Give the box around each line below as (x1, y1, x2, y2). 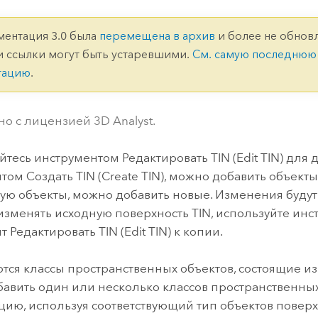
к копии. (171, 224, 224, 238)
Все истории (155, 62, 215, 75)
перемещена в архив (99, 29, 216, 43)
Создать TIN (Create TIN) (26, 168, 165, 183)
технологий (141, 11, 197, 24)
